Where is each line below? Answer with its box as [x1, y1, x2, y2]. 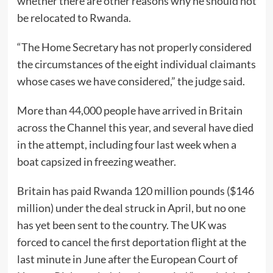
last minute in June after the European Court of [16, 252, 238, 266]
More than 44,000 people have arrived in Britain [16, 103, 243, 117]
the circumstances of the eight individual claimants [16, 57, 256, 71]
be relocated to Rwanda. [16, 10, 131, 24]
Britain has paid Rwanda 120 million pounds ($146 [16, 183, 254, 197]
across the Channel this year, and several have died [16, 120, 253, 134]
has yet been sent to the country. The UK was [16, 218, 227, 232]
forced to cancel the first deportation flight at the [16, 235, 246, 249]
